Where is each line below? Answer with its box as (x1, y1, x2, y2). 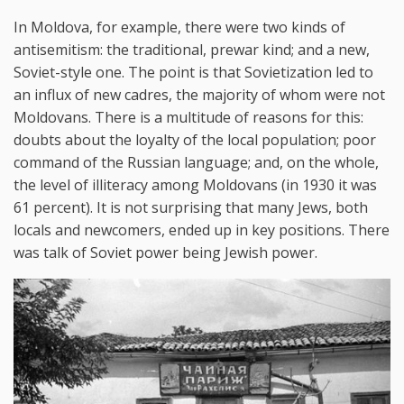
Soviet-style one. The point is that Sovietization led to (14, 62, 373, 83)
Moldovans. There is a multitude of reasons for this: (14, 107, 363, 128)
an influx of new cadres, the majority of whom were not (14, 85, 385, 106)
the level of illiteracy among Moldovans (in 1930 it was (14, 175, 377, 196)
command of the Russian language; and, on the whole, (14, 152, 379, 173)
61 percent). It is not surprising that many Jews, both (14, 197, 368, 218)
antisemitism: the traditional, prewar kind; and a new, (14, 40, 370, 60)
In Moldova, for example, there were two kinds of (14, 17, 345, 38)
